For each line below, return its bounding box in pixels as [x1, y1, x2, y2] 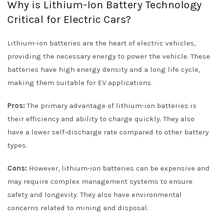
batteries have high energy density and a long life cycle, [7, 65, 200, 74]
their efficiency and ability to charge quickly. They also [7, 114, 195, 123]
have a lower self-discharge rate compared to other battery [7, 128, 209, 136]
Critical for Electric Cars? [7, 13, 131, 26]
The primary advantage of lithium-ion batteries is [25, 101, 197, 110]
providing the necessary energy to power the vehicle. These [7, 52, 210, 61]
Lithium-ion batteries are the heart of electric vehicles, [7, 39, 196, 47]
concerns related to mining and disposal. [7, 203, 149, 212]
